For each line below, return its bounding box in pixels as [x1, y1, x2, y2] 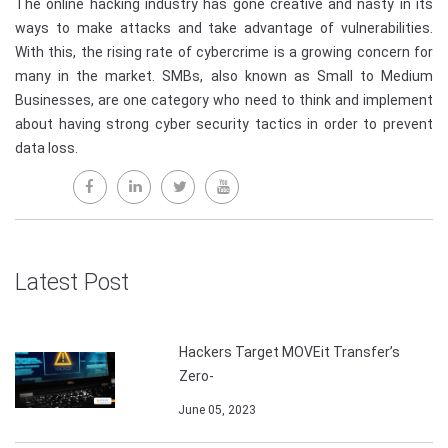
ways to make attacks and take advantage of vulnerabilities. [15, 20, 433, 36]
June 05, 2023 [172, 403, 257, 417]
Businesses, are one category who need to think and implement [15, 92, 433, 108]
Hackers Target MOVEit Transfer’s [179, 344, 401, 360]
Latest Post [15, 269, 129, 296]
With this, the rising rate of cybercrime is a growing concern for [15, 44, 433, 60]
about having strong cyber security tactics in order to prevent [15, 116, 433, 132]
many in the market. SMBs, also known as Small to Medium [15, 68, 433, 84]
